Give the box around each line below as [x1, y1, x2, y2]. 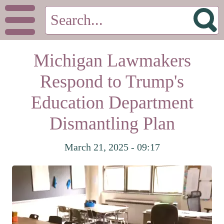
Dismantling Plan [49, 113, 175, 133]
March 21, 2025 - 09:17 [64, 141, 160, 152]
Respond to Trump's [40, 71, 184, 91]
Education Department [30, 92, 193, 112]
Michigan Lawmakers [33, 50, 191, 70]
